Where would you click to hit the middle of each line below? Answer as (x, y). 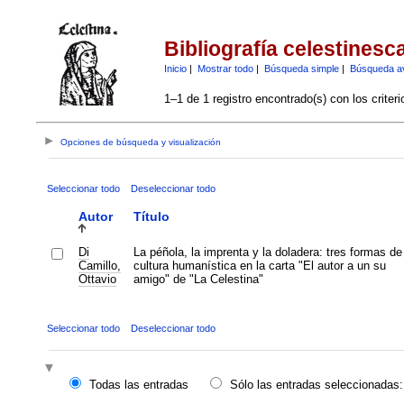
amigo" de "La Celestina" (198, 279)
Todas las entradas (138, 385)
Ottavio (97, 279)
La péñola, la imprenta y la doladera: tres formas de (267, 252)
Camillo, (99, 265)
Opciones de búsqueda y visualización (141, 142)
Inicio (175, 68)
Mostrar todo (225, 68)
